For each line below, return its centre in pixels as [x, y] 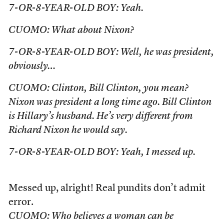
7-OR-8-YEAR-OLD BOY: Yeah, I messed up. [102, 152]
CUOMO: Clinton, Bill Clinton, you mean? [98, 88]
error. [21, 202]
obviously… [32, 66]
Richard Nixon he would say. [68, 130]
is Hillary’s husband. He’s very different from [100, 116]
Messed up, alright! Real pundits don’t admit [107, 188]
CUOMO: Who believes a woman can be [91, 216]
